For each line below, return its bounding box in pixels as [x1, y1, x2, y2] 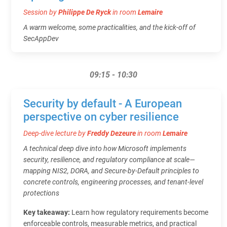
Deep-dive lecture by [23, 129, 87, 137]
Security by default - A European [23, 97, 182, 110]
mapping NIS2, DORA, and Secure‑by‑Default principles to [23, 166, 199, 175]
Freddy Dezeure [87, 129, 136, 137]
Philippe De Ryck [58, 8, 111, 16]
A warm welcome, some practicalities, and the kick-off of [23, 23, 196, 31]
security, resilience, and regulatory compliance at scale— [23, 155, 195, 164]
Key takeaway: [23, 208, 71, 216]
